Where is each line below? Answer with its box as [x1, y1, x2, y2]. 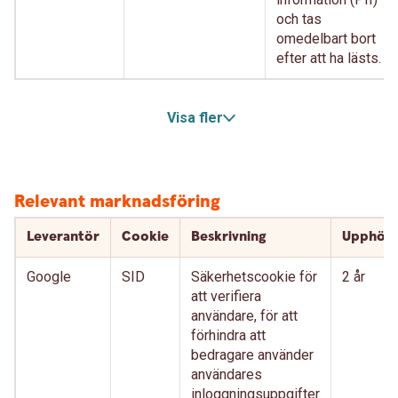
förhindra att [191, 327, 266, 344]
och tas [276, 11, 322, 28]
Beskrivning [191, 227, 267, 246]
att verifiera [191, 288, 261, 305]
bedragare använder [191, 346, 314, 363]
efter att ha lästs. [276, 50, 381, 67]
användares [191, 366, 262, 383]
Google [27, 268, 71, 285]
